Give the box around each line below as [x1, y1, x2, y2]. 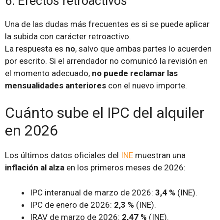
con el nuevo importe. [106, 80, 187, 90]
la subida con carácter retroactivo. [5, 31, 131, 41]
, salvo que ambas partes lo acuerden [75, 43, 212, 54]
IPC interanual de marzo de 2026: [30, 187, 155, 197]
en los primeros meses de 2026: [64, 163, 186, 173]
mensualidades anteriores [5, 80, 106, 90]
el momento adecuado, [5, 68, 92, 78]
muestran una [133, 150, 186, 161]
